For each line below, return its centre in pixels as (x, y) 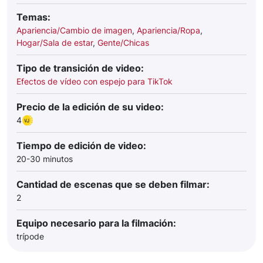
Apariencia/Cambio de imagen (74, 30)
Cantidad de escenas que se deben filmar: (113, 184)
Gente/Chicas (123, 43)
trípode (30, 236)
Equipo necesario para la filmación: (96, 223)
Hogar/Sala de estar (55, 43)
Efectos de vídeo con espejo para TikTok (95, 81)
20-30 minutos (45, 159)
